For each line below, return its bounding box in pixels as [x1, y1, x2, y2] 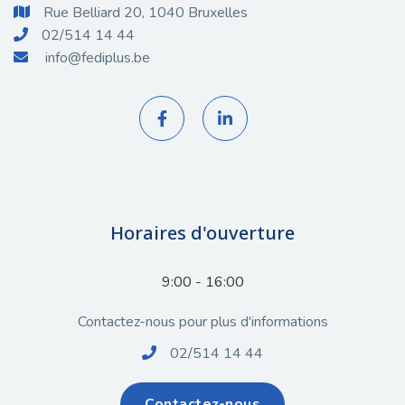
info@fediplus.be [45, 48, 150, 68]
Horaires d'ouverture [110, 221, 295, 245]
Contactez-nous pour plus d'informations [77, 312, 328, 332]
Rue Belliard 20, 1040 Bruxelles [43, 3, 248, 23]
